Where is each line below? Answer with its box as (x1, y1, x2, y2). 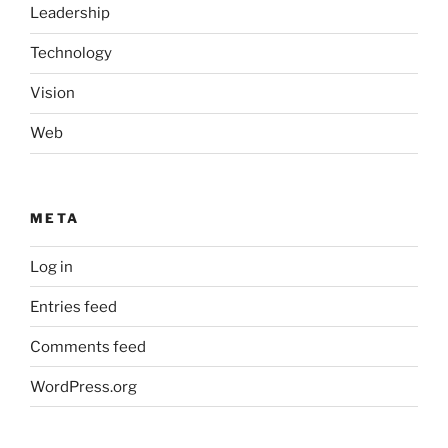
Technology (30, 44, 112, 63)
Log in (30, 257, 73, 276)
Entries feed (30, 297, 117, 316)
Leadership (30, 4, 110, 23)
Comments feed (30, 337, 146, 356)
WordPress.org (30, 377, 137, 396)
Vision (30, 84, 75, 103)
